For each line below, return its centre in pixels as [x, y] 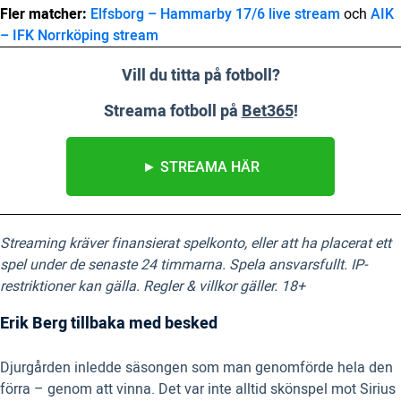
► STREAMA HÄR [200, 168]
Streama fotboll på [172, 112]
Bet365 [267, 112]
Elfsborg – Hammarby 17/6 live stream [215, 15]
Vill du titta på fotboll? [200, 76]
